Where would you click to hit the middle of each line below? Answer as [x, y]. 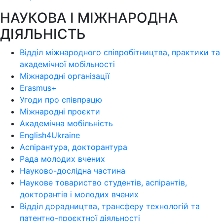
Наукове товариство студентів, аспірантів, [103, 183]
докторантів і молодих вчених [79, 195]
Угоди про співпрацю [61, 100]
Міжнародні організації [65, 76]
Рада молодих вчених [62, 159]
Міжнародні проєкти [60, 112]
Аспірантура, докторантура [74, 147]
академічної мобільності [67, 64]
